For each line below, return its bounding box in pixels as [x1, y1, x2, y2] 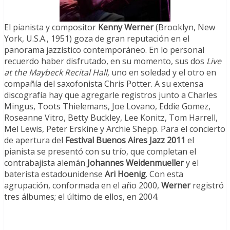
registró [190, 180, 224, 191]
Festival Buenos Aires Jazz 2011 [65, 135, 185, 146]
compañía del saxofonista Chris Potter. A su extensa [4, 78, 203, 90]
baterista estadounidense [4, 168, 105, 180]
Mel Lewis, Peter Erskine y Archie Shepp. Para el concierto [4, 123, 225, 135]
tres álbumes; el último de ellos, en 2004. [4, 191, 159, 203]
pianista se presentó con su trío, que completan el [4, 146, 196, 158]
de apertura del [4, 135, 65, 146]
